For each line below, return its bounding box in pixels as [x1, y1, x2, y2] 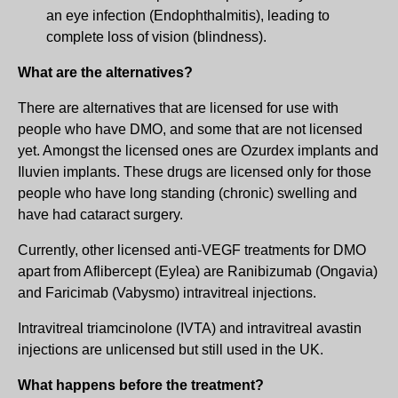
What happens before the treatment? [18, 377, 264, 393]
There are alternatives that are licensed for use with [18, 99, 338, 115]
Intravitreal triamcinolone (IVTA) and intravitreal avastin [18, 320, 362, 336]
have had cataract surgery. [18, 206, 183, 222]
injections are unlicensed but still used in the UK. [18, 341, 323, 357]
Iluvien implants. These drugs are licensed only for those [18, 163, 371, 179]
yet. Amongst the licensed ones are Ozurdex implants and [18, 142, 378, 158]
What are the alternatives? [18, 64, 193, 80]
